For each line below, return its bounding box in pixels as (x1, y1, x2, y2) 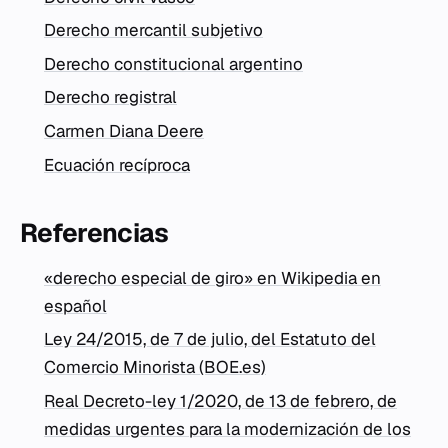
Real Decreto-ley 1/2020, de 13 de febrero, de (44, 389, 397, 412)
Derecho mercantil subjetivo (44, 19, 263, 42)
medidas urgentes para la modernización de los (44, 417, 411, 440)
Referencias (20, 215, 168, 250)
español (44, 294, 107, 317)
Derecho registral (44, 86, 177, 109)
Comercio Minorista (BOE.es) (44, 356, 266, 379)
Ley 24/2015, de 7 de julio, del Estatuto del (44, 328, 376, 351)
